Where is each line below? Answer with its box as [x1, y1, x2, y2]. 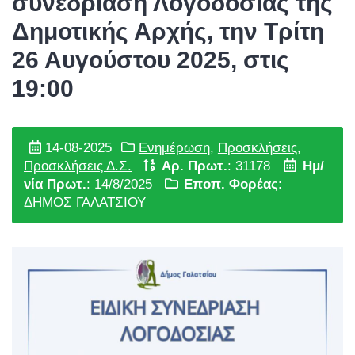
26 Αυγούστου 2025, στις [12, 47, 289, 73]
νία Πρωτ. [24, 177, 86, 192]
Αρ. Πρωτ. [162, 158, 228, 174]
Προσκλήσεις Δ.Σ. [24, 158, 132, 174]
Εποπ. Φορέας [184, 177, 279, 192]
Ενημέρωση [138, 140, 210, 155]
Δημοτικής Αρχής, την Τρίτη [12, 18, 324, 44]
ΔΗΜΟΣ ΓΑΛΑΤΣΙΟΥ [24, 195, 146, 210]
